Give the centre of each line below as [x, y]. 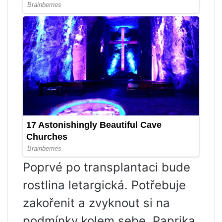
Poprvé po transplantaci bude [107, 167]
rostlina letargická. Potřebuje [104, 185]
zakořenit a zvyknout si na [96, 203]
